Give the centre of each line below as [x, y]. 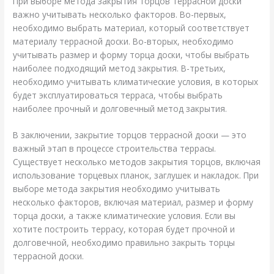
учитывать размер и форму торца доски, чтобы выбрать [131, 54]
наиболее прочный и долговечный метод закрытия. [120, 108]
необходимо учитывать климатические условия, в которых [136, 81]
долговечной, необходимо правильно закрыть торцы [124, 243]
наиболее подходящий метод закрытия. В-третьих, [120, 68]
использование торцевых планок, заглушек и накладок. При [136, 176]
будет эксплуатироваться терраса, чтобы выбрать [118, 95]
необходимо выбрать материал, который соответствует [131, 28]
